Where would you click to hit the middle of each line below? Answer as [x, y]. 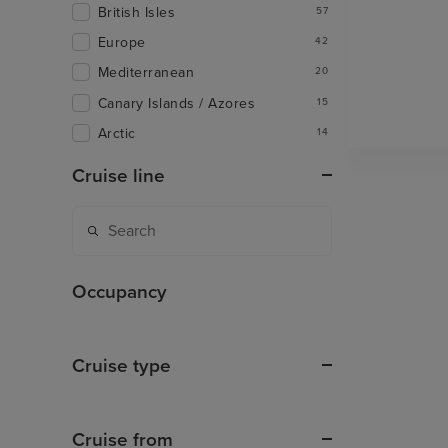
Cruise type [121, 366]
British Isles [137, 12]
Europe [122, 43]
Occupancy [119, 292]
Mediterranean [146, 73]
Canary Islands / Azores [177, 103]
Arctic [117, 134]
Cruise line [118, 176]
